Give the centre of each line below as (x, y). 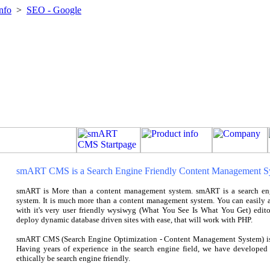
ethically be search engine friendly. (73, 258)
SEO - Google (54, 10)
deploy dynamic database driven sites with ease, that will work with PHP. (134, 220)
